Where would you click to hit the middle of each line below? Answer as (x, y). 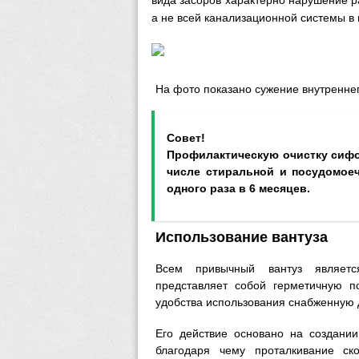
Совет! (186, 138)
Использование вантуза (242, 237)
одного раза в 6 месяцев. (238, 188)
